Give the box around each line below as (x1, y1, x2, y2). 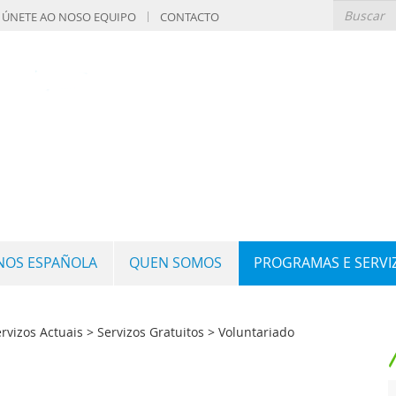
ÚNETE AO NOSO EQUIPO (2, 9, 136, 25)
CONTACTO (160, 9, 219, 25)
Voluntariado (218, 324, 294, 340)
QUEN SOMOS (129, 254, 222, 272)
